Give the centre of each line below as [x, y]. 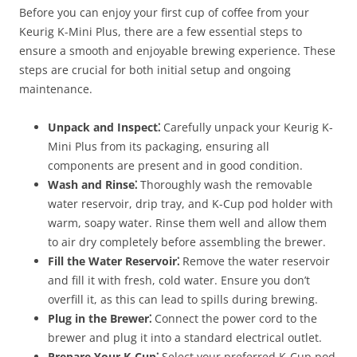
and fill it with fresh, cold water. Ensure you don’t [179, 280]
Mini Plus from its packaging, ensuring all [159, 147]
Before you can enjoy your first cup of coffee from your [164, 13]
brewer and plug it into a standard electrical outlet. [185, 338]
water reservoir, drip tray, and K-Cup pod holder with [190, 204]
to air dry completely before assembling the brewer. [187, 242]
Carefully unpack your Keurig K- [247, 127]
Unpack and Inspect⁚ [104, 127]
